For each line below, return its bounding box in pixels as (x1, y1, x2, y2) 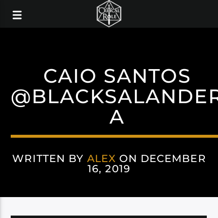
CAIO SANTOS (43, 64, 191, 88)
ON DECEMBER (116, 152, 206, 164)
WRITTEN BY (12, 152, 87, 164)
